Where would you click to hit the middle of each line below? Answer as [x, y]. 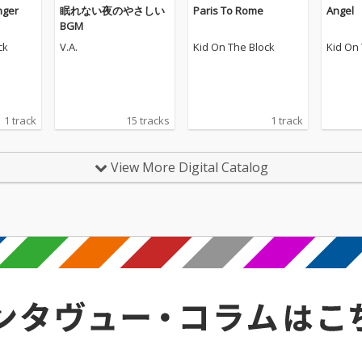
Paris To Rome [228, 11]
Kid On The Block [234, 47]
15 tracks [148, 120]
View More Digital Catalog [187, 167]
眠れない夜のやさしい [112, 11]
